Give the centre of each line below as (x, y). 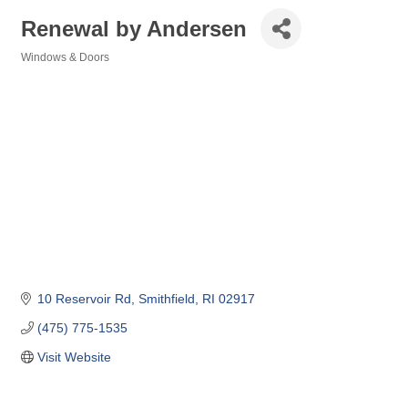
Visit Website (74, 357)
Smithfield (166, 299)
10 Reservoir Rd (84, 299)
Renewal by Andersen (134, 28)
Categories (49, 70)
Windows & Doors (65, 57)
